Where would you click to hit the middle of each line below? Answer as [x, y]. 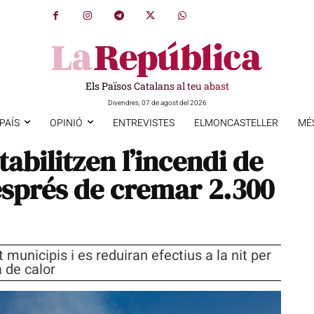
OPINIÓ [66, 123]
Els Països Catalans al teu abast [157, 86]
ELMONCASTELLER [236, 123]
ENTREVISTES [143, 123]
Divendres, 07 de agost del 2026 [157, 103]
